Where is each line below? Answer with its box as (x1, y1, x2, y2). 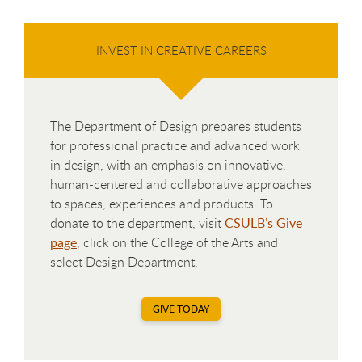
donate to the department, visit (50, 213, 225, 232)
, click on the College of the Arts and (77, 233, 278, 251)
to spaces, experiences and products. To (50, 194, 273, 213)
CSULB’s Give (225, 213, 302, 232)
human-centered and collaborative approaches (50, 175, 312, 193)
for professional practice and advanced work (50, 136, 300, 154)
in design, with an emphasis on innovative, (50, 155, 286, 174)
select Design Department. (50, 252, 198, 271)
